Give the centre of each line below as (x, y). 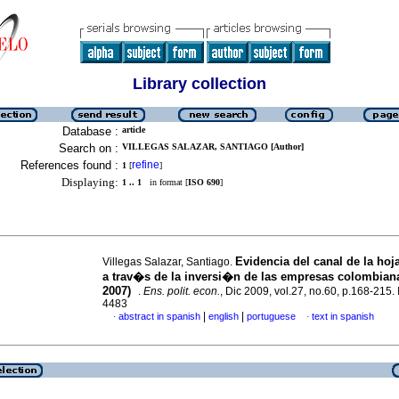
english (224, 316)
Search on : (89, 148)
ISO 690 (204, 182)
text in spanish (343, 316)
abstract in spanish (159, 316)
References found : (69, 165)
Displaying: (90, 182)
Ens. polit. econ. (182, 291)
